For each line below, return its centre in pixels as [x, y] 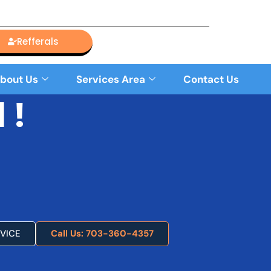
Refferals [38, 41]
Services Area [111, 79]
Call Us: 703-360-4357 [102, 234]
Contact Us [211, 79]
